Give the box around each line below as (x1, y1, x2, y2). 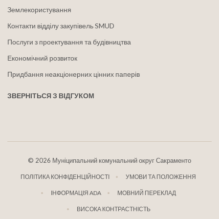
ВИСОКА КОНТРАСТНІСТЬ (76, 205, 151, 213)
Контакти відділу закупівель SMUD (7, 21, 114, 30)
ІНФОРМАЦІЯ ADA (51, 189, 101, 197)
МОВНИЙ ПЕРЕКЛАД (117, 189, 176, 197)
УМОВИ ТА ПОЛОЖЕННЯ (126, 173, 196, 180)
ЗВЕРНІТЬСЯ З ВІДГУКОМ (7, 91, 94, 100)
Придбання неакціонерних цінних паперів (7, 69, 140, 78)
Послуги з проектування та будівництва (7, 37, 131, 46)
